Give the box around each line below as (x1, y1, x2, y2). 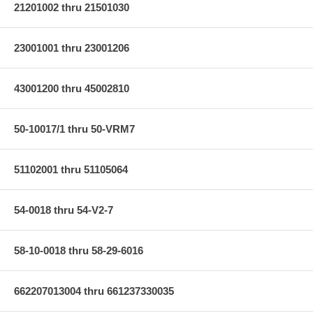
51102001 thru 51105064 (14, 163, 128, 175)
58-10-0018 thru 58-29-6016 (14, 244, 143, 256)
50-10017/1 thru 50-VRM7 (14, 122, 135, 135)
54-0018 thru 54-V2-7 (14, 203, 113, 216)
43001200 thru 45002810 (14, 82, 129, 94)
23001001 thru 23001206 (14, 41, 129, 54)
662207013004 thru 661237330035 (14, 284, 174, 297)
